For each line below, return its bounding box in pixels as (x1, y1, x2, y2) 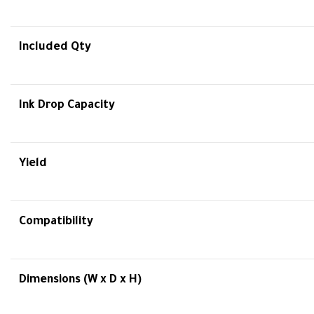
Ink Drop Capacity (19, 100, 115, 112)
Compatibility (19, 216, 93, 228)
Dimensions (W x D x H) (19, 274, 142, 287)
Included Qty (19, 41, 91, 54)
